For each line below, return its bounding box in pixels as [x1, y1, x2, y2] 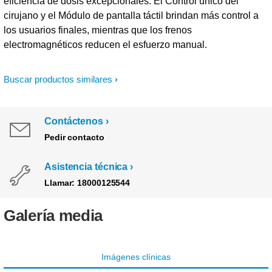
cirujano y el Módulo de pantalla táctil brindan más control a [4, 10, 259, 21]
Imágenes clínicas [101, 252, 171, 262]
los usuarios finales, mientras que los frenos [4, 25, 192, 35]
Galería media [4, 206, 103, 225]
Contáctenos [44, 116, 103, 126]
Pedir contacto [44, 132, 104, 142]
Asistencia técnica [44, 161, 128, 172]
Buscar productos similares [4, 74, 112, 84]
